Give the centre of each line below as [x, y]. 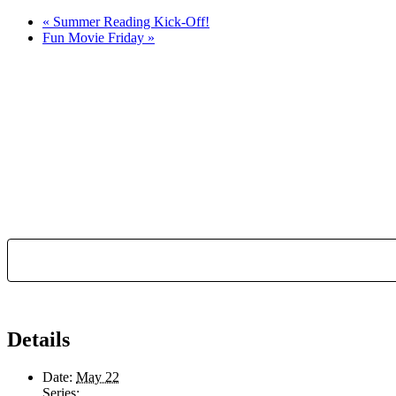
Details [38, 340]
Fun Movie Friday [95, 38]
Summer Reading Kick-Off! [129, 22]
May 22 [98, 377]
